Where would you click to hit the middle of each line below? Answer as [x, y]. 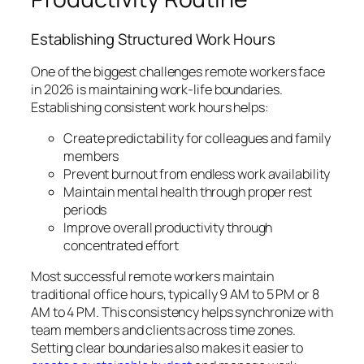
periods [85, 210]
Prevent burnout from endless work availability [197, 174]
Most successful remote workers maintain [153, 277]
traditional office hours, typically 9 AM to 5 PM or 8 [175, 295]
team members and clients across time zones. [163, 330]
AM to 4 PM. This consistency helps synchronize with [182, 312]
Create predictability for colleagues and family [197, 139]
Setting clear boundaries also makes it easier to [167, 348]
